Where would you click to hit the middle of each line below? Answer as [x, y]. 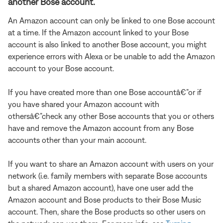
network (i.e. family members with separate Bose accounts [108, 175]
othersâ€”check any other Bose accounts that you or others [111, 116]
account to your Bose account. [61, 68]
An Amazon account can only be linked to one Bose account [111, 20]
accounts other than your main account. [77, 140]
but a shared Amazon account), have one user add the [101, 187]
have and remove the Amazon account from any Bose [101, 128]
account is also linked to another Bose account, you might [107, 44]
